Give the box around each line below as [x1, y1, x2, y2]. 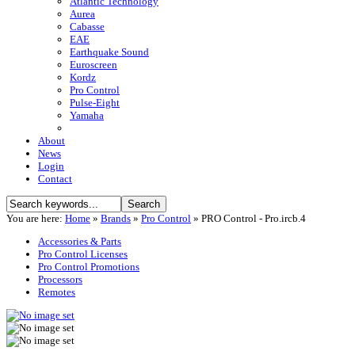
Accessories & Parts [38, 235, 121, 248]
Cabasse [70, 21, 105, 33]
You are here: [6, 212, 65, 225]
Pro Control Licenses [38, 248, 128, 261]
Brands [101, 212, 131, 225]
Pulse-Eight [70, 97, 120, 109]
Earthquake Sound [70, 46, 149, 59]
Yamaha [70, 109, 104, 122]
